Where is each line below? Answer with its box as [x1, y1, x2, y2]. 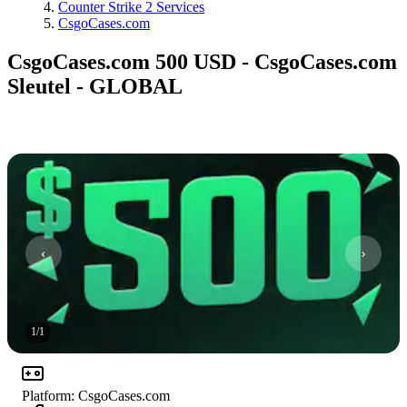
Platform [22, 387, 71, 403]
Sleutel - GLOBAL [7, 74, 183, 98]
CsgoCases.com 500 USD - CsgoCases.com [7, 49, 397, 74]
